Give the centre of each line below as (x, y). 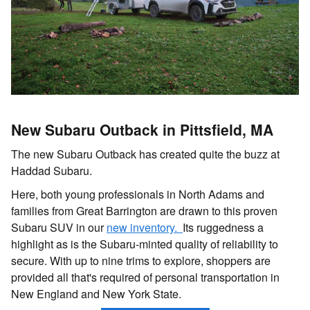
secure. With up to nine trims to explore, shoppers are (141, 260)
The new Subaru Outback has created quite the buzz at (145, 154)
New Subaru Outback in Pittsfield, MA (142, 129)
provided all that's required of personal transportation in (145, 277)
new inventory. (145, 227)
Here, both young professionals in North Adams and (138, 194)
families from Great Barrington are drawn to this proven (144, 210)
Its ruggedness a (223, 227)
